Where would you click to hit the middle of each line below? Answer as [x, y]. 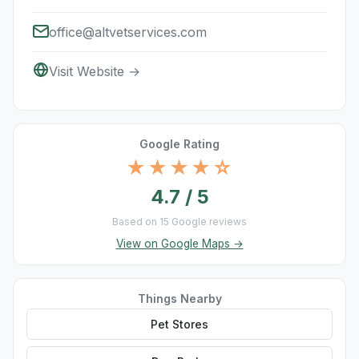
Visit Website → [95, 71]
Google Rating [179, 144]
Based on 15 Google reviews [179, 222]
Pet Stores [179, 324]
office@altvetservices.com [128, 32]
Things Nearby [179, 298]
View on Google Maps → [179, 244]
